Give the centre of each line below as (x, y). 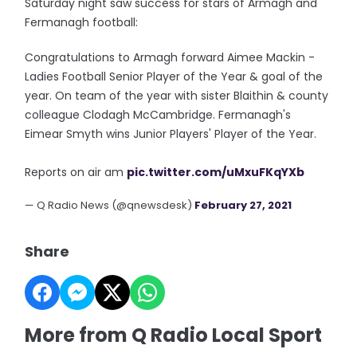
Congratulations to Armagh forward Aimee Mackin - (170, 57)
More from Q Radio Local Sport (174, 335)
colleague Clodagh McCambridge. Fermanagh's (158, 115)
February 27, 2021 (243, 205)
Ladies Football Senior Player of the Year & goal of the (174, 76)
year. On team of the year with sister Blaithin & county (177, 96)
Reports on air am (76, 172)
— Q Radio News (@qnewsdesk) (110, 205)
